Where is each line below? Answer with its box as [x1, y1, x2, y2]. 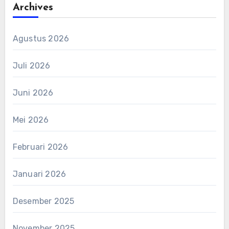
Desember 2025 [12, 196, 75, 206]
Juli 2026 [12, 60, 51, 71]
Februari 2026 [12, 142, 68, 152]
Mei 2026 [12, 114, 49, 125]
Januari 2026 [12, 169, 66, 179]
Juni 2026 [12, 87, 54, 98]
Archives [12, 2, 53, 13]
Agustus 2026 [12, 33, 70, 43]
